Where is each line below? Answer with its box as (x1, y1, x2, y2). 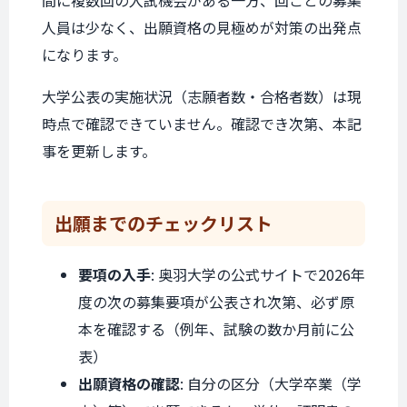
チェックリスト (145, 210, 273, 236)
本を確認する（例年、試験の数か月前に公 (78, 318, 354, 340)
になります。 (42, 44, 127, 65)
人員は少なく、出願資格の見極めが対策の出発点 (42, 16, 362, 38)
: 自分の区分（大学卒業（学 (180, 372, 362, 394)
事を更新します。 (42, 140, 156, 162)
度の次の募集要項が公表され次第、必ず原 (78, 291, 354, 313)
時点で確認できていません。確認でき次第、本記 (42, 113, 362, 134)
